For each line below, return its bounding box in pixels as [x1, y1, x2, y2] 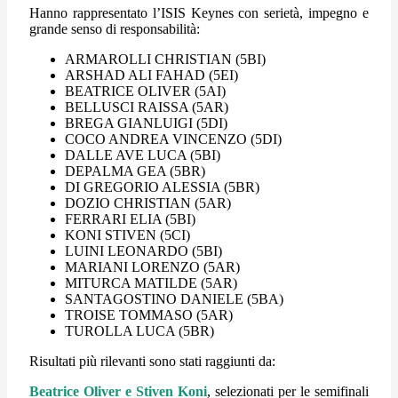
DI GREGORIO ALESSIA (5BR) [65, 179, 259, 195]
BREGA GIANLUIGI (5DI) [65, 115, 227, 131]
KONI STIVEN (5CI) [65, 227, 190, 243]
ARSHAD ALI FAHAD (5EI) [65, 67, 238, 83]
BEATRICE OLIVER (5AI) [65, 83, 226, 99]
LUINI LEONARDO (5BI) [65, 243, 222, 259]
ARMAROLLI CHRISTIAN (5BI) [65, 51, 266, 67]
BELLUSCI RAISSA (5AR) [65, 99, 228, 115]
